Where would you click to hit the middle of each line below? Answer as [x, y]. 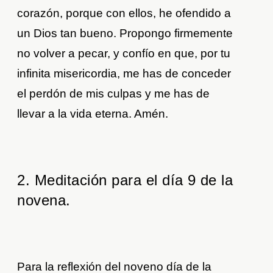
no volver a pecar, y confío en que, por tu [124, 53]
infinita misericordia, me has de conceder [124, 73]
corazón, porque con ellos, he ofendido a [124, 13]
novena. [44, 200]
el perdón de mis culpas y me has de [114, 93]
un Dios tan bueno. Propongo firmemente [125, 33]
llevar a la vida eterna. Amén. [93, 113]
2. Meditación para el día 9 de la [125, 180]
